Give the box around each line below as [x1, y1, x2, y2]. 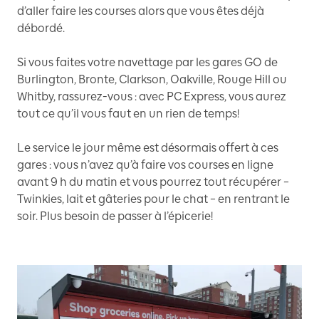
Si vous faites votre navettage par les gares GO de [17, 56, 278, 69]
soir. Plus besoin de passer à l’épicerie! [17, 209, 213, 223]
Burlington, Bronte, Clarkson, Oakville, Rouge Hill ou [17, 73, 287, 86]
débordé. [17, 21, 65, 35]
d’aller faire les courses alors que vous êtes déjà [17, 4, 264, 18]
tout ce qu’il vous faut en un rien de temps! [17, 107, 239, 120]
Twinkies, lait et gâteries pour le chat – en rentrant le [17, 192, 290, 206]
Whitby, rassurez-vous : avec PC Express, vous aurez [17, 90, 286, 103]
